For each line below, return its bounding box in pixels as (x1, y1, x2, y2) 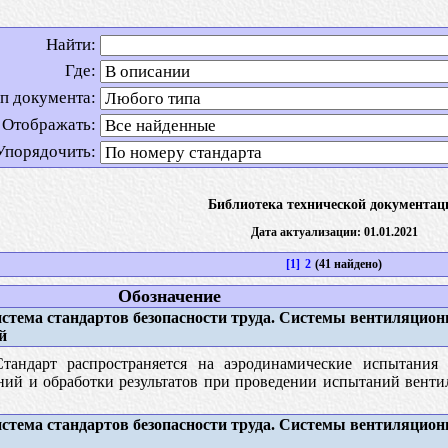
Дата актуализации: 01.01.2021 (250, 224, 418, 239)
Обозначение (117, 285, 221, 306)
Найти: (46, 35, 96, 54)
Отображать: (2, 115, 96, 134)
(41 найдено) (312, 256, 383, 271)
